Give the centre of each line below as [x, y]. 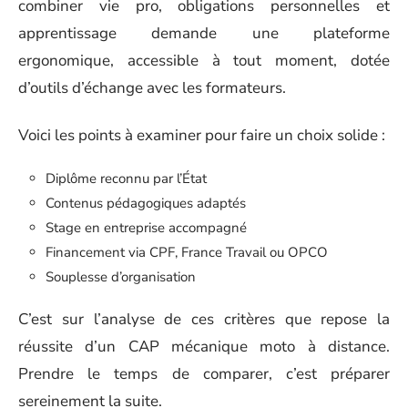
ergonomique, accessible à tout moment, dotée [204, 60]
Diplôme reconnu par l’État [126, 178]
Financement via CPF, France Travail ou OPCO [187, 252]
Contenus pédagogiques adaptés [146, 203]
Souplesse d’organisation [121, 276]
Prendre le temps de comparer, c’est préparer [204, 374]
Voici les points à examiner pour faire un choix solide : [202, 135]
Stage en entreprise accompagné [146, 227]
